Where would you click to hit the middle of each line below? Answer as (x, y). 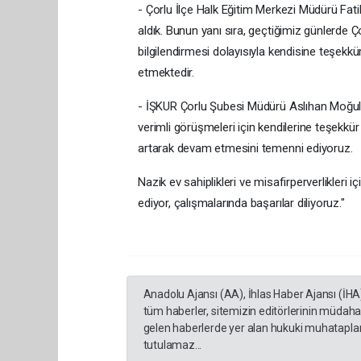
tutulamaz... (172, 344)
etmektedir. (166, 72)
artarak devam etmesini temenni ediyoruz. (245, 148)
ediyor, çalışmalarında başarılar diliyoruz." (241, 203)
